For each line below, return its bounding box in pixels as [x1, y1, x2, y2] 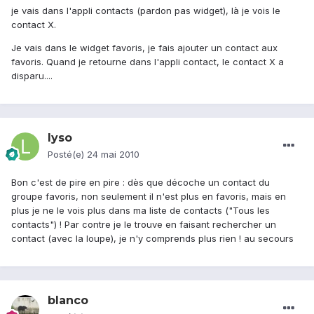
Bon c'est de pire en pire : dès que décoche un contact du [11, 177, 270, 189]
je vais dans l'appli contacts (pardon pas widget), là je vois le [11, 5, 280, 17]
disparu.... [11, 70, 53, 82]
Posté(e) [48, 149, 87, 161]
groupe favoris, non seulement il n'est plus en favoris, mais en [11, 191, 286, 203]
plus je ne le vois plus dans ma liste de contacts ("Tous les [11, 205, 270, 217]
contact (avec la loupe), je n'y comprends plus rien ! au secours [11, 233, 294, 245]
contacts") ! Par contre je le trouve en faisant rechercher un [11, 219, 276, 231]
